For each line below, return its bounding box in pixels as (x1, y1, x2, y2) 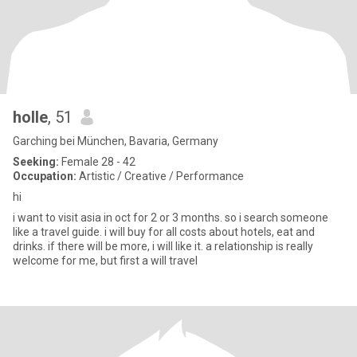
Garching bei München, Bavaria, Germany (13, 135, 218, 147)
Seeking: (13, 155, 59, 168)
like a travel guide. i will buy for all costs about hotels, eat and (13, 226, 315, 238)
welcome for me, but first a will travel (13, 254, 198, 267)
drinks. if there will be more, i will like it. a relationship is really (13, 240, 48, 253)
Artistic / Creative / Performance (76, 170, 244, 182)
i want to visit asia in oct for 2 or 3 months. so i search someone (13, 211, 328, 224)
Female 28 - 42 (59, 155, 135, 168)
